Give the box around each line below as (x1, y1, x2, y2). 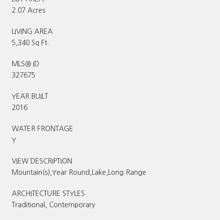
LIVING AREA (12, 27, 53, 35)
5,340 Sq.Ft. (12, 39, 49, 46)
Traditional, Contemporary (12, 201, 95, 208)
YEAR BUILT (12, 92, 48, 100)
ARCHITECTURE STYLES (12, 190, 85, 197)
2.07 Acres (12, 6, 45, 14)
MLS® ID (12, 60, 39, 67)
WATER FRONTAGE (12, 125, 73, 132)
